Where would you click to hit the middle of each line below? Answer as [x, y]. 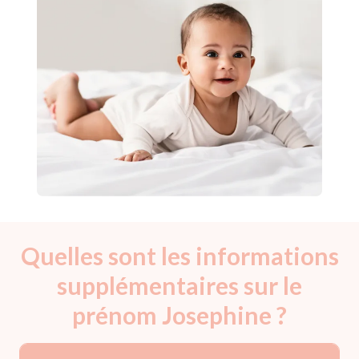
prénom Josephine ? [179, 315]
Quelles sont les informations [179, 256]
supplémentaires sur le [179, 286]
